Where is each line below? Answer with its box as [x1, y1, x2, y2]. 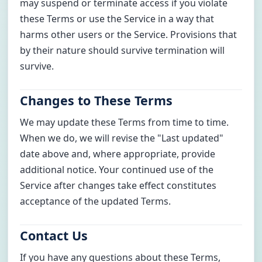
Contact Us [20, 226, 88, 244]
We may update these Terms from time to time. [20, 116, 229, 129]
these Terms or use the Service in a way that [20, 12, 215, 26]
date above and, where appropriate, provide [20, 147, 216, 161]
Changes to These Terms [20, 91, 173, 109]
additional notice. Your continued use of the [20, 163, 214, 177]
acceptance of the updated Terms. [20, 195, 171, 208]
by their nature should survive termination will [20, 44, 225, 57]
